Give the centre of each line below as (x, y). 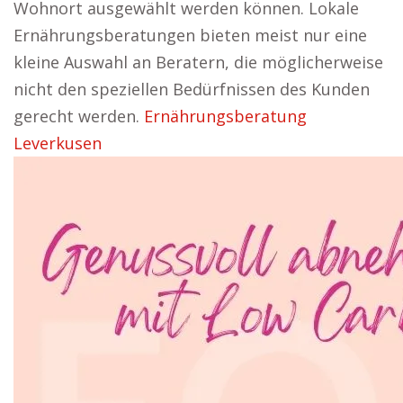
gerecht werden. (79, 116)
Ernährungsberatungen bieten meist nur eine (190, 35)
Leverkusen (58, 143)
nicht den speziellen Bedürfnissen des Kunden (192, 89)
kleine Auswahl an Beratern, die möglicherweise (198, 62)
